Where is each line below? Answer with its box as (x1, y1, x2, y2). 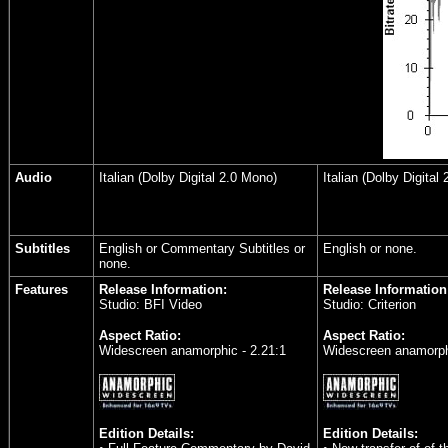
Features (15, 282, 68, 297)
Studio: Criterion (323, 297, 416, 312)
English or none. (323, 241, 417, 256)
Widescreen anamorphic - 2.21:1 (99, 343, 286, 358)
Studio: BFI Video (99, 297, 202, 312)
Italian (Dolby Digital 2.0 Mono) (99, 170, 277, 185)
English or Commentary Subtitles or (99, 241, 305, 256)
